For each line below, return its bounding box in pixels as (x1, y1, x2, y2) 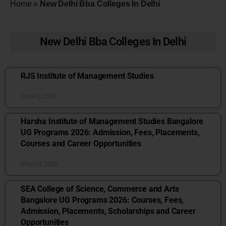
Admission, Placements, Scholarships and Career (21, 206, 196, 216)
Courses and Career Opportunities (21, 139, 141, 148)
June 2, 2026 (21, 92, 56, 100)
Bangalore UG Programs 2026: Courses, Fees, (21, 195, 184, 205)
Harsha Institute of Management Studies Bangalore (21, 117, 204, 126)
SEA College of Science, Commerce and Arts (21, 184, 179, 194)
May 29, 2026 (21, 159, 59, 167)
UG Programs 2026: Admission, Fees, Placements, (21, 128, 200, 137)
